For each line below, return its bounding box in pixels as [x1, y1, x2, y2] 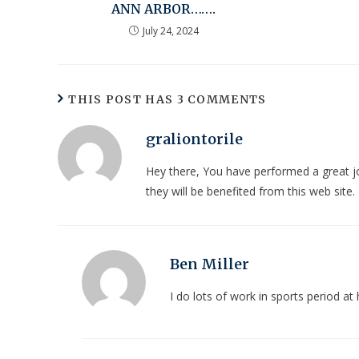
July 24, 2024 [142, 24, 199, 38]
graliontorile [146, 130, 243, 149]
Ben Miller [170, 255, 249, 274]
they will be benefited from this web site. [146, 184, 355, 200]
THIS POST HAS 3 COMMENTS [68, 92, 267, 107]
